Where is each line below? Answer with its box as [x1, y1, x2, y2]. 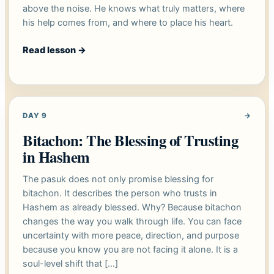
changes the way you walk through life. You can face [23, 216, 242, 228]
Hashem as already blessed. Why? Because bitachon [23, 202, 242, 213]
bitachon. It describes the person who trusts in [23, 188, 217, 199]
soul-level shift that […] [23, 258, 118, 270]
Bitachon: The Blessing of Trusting [23, 129, 239, 152]
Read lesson [23, 45, 78, 56]
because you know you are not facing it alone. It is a [23, 244, 238, 256]
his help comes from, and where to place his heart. [23, 17, 233, 29]
